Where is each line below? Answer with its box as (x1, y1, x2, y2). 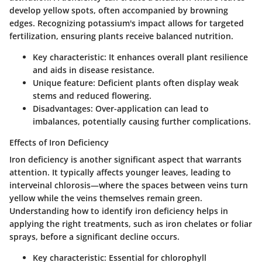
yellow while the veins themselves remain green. (9, 192, 202, 204)
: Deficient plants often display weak (93, 77, 239, 89)
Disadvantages (33, 103, 91, 115)
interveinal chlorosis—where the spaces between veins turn (9, 180, 248, 191)
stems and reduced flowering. (33, 90, 151, 102)
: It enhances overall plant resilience (104, 51, 248, 63)
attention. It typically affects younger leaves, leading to (9, 167, 231, 178)
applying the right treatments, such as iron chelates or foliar (9, 218, 252, 230)
